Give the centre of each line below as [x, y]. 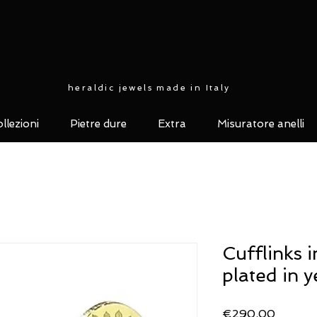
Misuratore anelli [261, 124]
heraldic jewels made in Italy [149, 88]
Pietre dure [98, 124]
